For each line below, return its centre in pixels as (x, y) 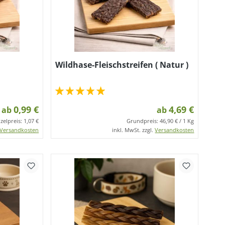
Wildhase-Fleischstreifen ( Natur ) (122, 65)
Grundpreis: (143, 121)
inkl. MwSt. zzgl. (134, 130)
